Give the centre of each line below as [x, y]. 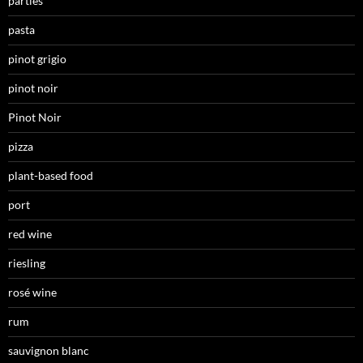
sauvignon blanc [49, 350]
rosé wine [32, 292]
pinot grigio [37, 58]
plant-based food [51, 175]
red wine [30, 233]
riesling [27, 263]
